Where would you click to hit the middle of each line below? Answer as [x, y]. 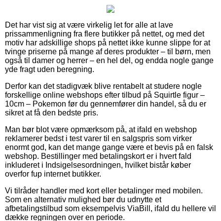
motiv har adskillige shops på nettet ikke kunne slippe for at [108, 42]
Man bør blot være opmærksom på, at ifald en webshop [101, 129]
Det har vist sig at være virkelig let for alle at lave [89, 25]
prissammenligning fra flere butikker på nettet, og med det [105, 34]
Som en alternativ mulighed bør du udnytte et [83, 199]
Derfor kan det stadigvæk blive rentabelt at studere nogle [103, 86]
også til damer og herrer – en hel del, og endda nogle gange [109, 60]
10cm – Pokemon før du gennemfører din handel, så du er [106, 104]
